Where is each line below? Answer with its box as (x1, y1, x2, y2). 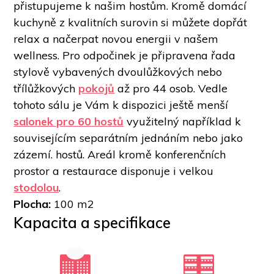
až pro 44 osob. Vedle (114, 81, 228, 95)
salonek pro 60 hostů (13, 114, 124, 128)
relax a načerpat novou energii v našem (13, 31, 219, 46)
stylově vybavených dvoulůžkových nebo (13, 64, 223, 79)
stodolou (13, 180, 59, 194)
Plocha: (13, 196, 54, 211)
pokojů (78, 81, 115, 95)
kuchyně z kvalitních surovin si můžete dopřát (13, 15, 248, 29)
